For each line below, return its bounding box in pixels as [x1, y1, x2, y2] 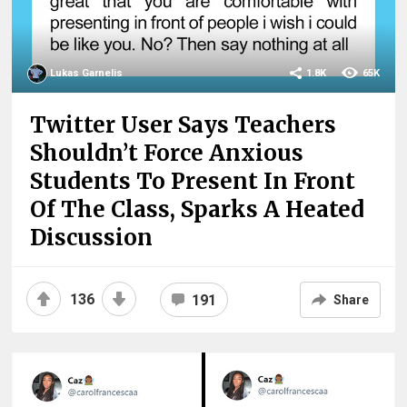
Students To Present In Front [30, 167, 356, 196]
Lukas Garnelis [50, 67, 124, 80]
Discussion [30, 223, 154, 253]
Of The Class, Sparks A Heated [30, 195, 365, 224]
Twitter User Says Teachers [30, 111, 337, 140]
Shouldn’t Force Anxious [30, 139, 304, 168]
